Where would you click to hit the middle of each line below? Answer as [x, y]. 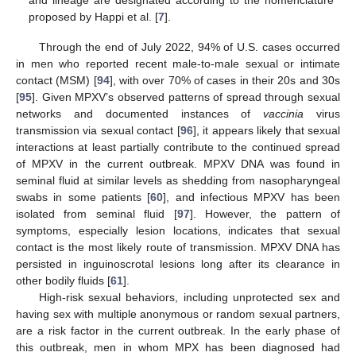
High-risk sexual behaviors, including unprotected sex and [189, 298]
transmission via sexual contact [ [98, 131]
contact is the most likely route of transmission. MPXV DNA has [178, 248]
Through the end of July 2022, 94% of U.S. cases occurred [189, 47]
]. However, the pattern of [265, 214]
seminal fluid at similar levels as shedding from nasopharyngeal [178, 181]
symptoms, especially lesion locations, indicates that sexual [178, 231]
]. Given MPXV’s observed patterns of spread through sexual [186, 97]
